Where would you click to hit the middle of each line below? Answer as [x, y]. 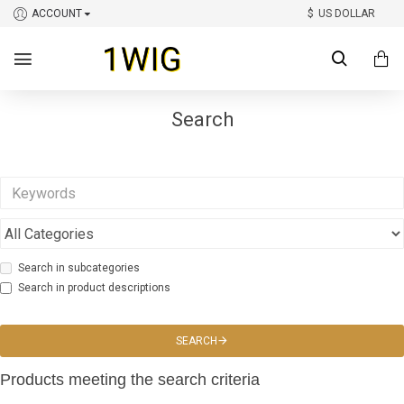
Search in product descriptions [94, 288]
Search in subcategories [79, 268]
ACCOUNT [57, 14]
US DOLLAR [347, 14]
